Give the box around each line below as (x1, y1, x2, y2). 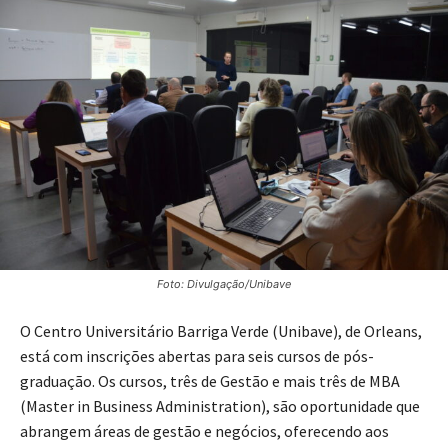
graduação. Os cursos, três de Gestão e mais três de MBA (20, 370, 400, 391)
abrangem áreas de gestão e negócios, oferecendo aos (20, 420, 389, 441)
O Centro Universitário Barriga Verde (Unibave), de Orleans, (20, 320, 422, 341)
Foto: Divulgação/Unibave (157, 276, 291, 291)
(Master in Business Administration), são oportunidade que (20, 395, 420, 416)
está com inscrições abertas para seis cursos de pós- (20, 345, 374, 366)
